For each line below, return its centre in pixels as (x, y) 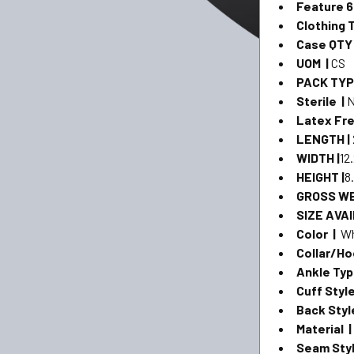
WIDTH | (318, 157)
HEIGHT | (321, 176)
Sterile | (322, 100)
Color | (319, 233)
